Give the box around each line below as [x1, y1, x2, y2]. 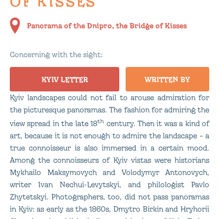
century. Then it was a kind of [104, 119, 210, 128]
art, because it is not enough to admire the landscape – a [10, 131, 209, 140]
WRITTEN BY [144, 75, 190, 84]
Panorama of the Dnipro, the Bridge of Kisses [27, 21, 187, 30]
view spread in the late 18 [10, 119, 98, 128]
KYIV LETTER [41, 75, 88, 84]
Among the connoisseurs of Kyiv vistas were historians [10, 155, 209, 164]
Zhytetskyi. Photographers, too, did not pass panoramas [10, 192, 209, 201]
